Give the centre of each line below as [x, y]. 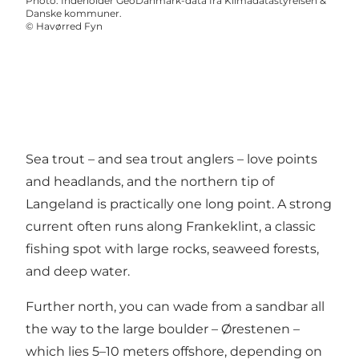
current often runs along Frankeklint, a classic [171, 227]
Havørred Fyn [69, 26]
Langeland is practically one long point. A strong [179, 204]
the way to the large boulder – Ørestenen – [163, 329]
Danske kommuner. [74, 14]
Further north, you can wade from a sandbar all [175, 307]
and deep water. [78, 272]
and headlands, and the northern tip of [150, 182]
